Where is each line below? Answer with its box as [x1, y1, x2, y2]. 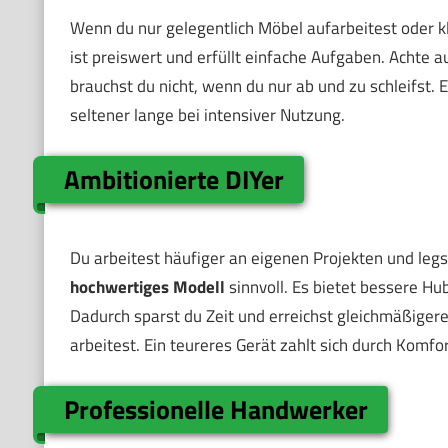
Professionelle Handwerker [64, 389, 369, 429]
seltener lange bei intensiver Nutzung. [69, 102, 345, 129]
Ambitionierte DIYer [64, 159, 285, 199]
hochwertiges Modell [69, 274, 225, 301]
